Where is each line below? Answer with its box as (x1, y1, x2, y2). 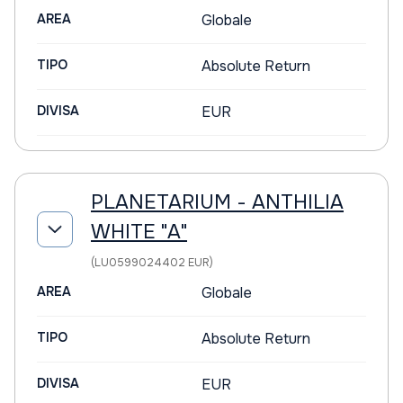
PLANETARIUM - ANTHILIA (91, 190, 344, 215)
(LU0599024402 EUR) (91, 255, 213, 270)
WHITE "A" (91, 219, 187, 245)
